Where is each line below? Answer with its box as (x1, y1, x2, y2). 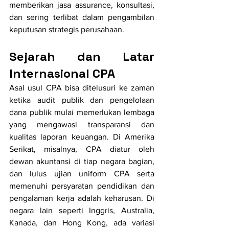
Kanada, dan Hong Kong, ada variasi (9, 218, 154, 227)
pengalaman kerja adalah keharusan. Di (9, 194, 154, 203)
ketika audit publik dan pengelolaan (9, 96, 154, 105)
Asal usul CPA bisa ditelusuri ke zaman (9, 83, 154, 93)
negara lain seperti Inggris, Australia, (9, 206, 154, 215)
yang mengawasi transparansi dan (9, 120, 154, 129)
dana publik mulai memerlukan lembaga (9, 108, 154, 117)
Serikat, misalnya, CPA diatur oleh (9, 145, 154, 154)
